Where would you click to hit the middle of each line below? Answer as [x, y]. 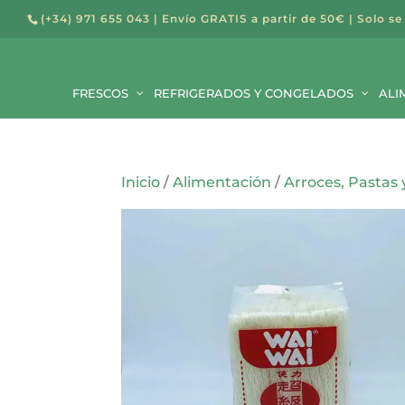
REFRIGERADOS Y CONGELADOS [254, 93]
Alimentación [222, 182]
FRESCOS [100, 93]
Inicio [141, 182]
